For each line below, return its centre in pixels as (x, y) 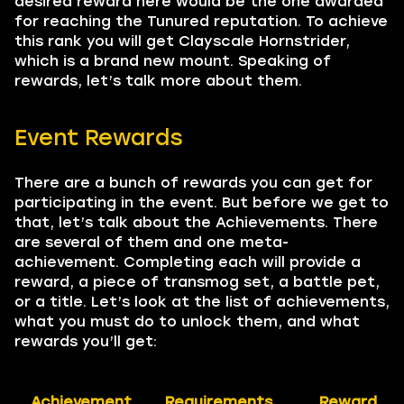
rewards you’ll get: (86, 341)
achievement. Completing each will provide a (188, 262)
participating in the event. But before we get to (202, 202)
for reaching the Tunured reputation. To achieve (201, 21)
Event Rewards (99, 138)
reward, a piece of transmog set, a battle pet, (197, 282)
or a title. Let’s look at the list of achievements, (202, 302)
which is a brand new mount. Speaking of (173, 61)
